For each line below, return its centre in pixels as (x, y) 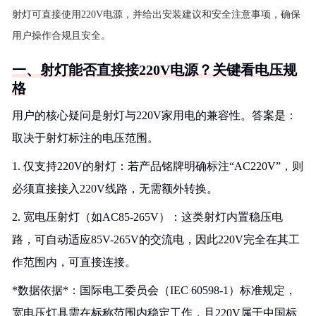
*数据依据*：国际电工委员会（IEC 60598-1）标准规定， (154, 290)
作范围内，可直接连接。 (74, 262)
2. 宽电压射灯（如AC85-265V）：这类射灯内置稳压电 (147, 217)
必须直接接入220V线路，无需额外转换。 (115, 189)
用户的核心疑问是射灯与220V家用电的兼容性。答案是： (154, 115)
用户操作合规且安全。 (61, 36)
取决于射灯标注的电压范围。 (85, 138)
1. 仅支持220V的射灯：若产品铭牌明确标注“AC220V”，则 (158, 166)
